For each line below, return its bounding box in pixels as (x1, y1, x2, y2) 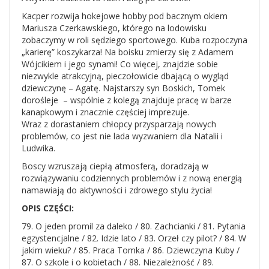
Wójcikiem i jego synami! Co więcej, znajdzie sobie (22, 58, 218, 70)
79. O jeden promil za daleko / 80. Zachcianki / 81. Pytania (22, 220, 246, 232)
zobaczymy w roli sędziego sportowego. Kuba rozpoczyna (22, 34, 247, 46)
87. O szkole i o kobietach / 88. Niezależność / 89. (22, 256, 214, 268)
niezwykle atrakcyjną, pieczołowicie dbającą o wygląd (22, 70, 229, 82)
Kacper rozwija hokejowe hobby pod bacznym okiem (22, 10, 228, 22)
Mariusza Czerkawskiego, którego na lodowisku (22, 22, 207, 34)
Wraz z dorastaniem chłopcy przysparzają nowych (22, 118, 216, 130)
